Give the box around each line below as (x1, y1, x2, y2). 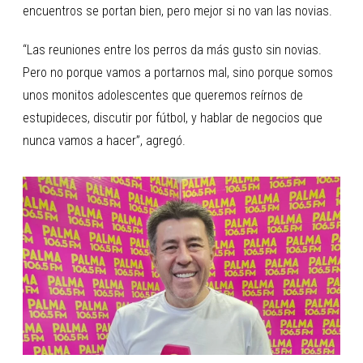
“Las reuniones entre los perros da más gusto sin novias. (23, 41, 322, 58)
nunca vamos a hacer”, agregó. (23, 132, 186, 148)
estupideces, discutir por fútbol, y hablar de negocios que (23, 109, 322, 126)
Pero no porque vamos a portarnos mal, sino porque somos (23, 64, 333, 80)
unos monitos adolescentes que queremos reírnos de (23, 87, 303, 103)
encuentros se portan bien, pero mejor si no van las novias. (23, 2, 332, 19)
